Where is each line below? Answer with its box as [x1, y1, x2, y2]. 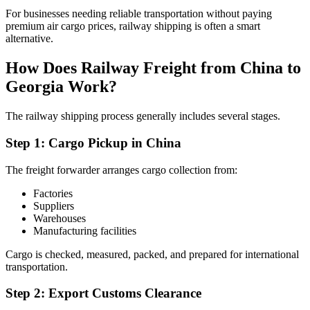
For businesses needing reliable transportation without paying [6, 8, 272, 20]
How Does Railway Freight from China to [6, 59, 301, 77]
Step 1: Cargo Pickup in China [6, 135, 181, 150]
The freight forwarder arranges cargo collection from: [6, 163, 237, 176]
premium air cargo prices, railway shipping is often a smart [6, 20, 260, 33]
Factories [33, 187, 73, 199]
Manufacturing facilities [33, 224, 136, 237]
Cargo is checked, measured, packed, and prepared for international [6, 248, 299, 260]
